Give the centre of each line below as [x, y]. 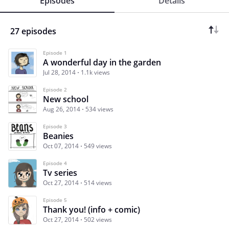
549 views [98, 146]
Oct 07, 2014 [61, 146]
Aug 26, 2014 [62, 109]
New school [66, 99]
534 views [99, 109]
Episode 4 [55, 163]
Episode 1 [55, 53]
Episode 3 [55, 127]
